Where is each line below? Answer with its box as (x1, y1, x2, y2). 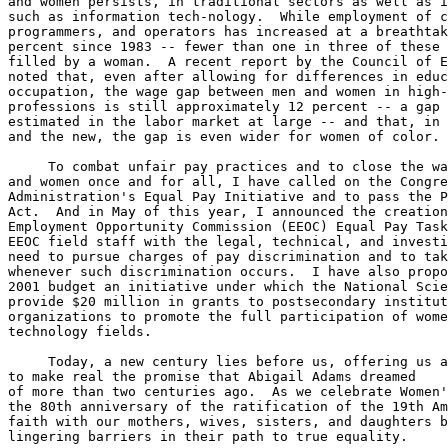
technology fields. (8, 324, 152, 339)
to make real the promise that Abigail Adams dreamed (8, 369, 416, 384)
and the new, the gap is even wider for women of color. (8, 129, 440, 144)
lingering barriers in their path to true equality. (8, 429, 408, 444)
